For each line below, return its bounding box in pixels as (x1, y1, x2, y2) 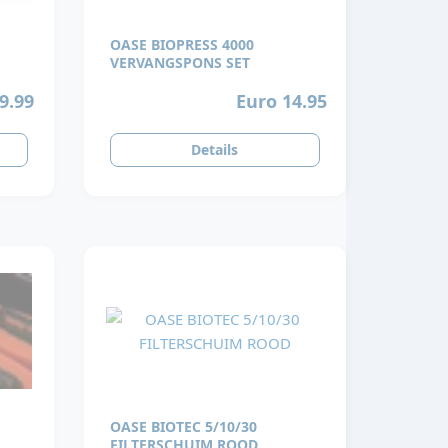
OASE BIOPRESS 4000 (109, 35, 254, 54)
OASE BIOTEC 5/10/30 (109, 417, 257, 437)
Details (191, 140, 239, 160)
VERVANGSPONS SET (109, 53, 250, 72)
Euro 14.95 (235, 88, 327, 113)
